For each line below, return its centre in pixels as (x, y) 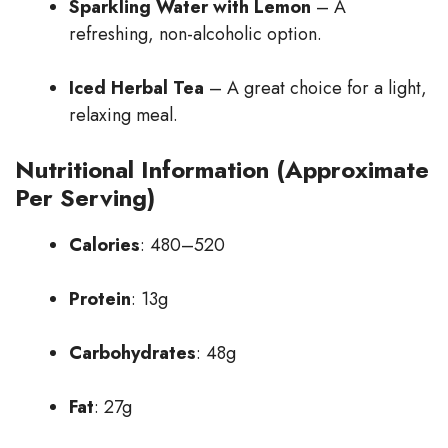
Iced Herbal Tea (136, 88)
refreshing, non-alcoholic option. (195, 34)
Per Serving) (85, 198)
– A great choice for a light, (315, 88)
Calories (104, 245)
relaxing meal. (123, 115)
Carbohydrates (132, 353)
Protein (100, 299)
